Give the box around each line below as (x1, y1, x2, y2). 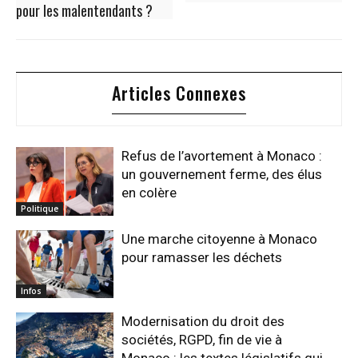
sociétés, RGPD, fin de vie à (121, 332, 283, 348)
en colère (121, 185, 177, 201)
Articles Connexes (112, 80, 246, 106)
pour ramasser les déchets (121, 249, 283, 265)
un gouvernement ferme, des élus (121, 166, 323, 183)
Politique (21, 202, 58, 214)
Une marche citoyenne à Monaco (121, 230, 318, 247)
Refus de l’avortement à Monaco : (121, 148, 323, 165)
